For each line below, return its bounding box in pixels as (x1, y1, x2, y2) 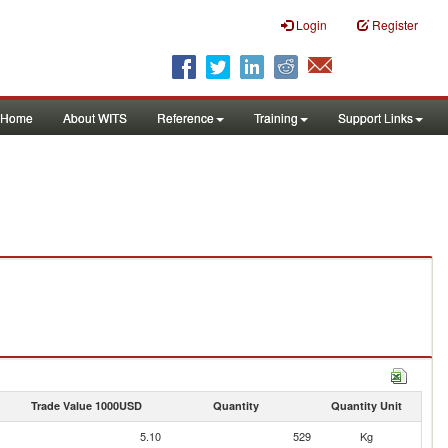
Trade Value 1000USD (30, 398, 142, 413)
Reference (157, 109, 214, 126)
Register (372, 16, 418, 33)
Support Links (338, 109, 413, 126)
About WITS (63, 109, 127, 126)
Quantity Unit (330, 398, 402, 413)
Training (254, 109, 298, 126)
